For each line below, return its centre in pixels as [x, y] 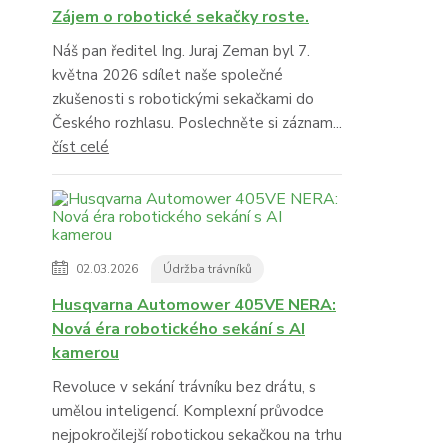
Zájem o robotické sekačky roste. [180, 17]
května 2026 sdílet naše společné [167, 75]
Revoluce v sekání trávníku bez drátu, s [184, 387]
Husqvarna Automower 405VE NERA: [194, 305]
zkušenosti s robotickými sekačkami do [183, 99]
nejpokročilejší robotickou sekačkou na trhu [197, 435]
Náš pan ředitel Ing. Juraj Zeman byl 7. [181, 51]
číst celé [80, 147]
